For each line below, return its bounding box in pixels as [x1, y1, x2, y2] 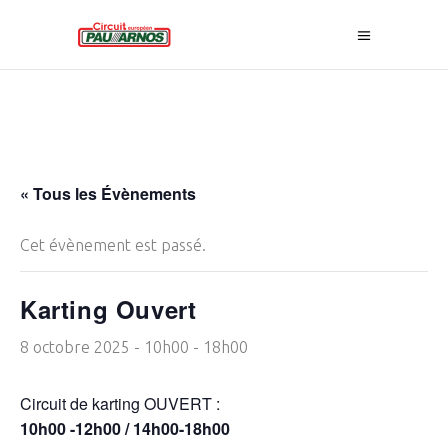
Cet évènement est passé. [20, 236, 206, 254]
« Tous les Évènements [20, 182, 196, 205]
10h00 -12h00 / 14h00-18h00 [20, 417, 230, 440]
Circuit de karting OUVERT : [20, 392, 220, 415]
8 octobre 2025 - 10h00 [20, 338, 189, 356]
